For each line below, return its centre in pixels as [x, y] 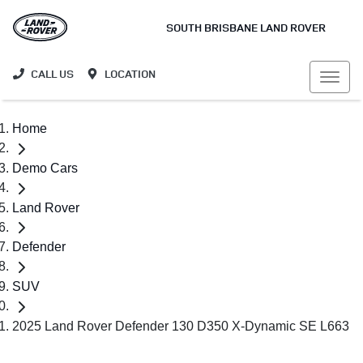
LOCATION [130, 73]
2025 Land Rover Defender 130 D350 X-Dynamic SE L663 [181, 326]
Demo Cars [45, 168]
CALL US [52, 73]
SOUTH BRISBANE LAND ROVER [246, 27]
